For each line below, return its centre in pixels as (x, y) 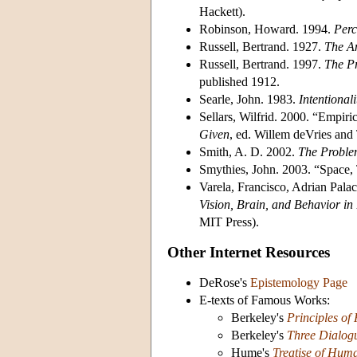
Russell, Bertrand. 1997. (262, 64)
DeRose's (225, 282)
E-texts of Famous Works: (265, 300)
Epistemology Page (299, 282)
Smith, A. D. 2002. (249, 151)
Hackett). (222, 11)
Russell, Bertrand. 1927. (262, 46)
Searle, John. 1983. (249, 99)
